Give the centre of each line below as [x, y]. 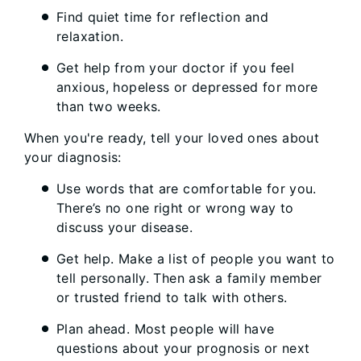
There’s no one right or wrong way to [175, 208]
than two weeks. [109, 106]
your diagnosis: [73, 157]
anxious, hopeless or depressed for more [187, 87]
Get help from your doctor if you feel [176, 68]
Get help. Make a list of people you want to [196, 259]
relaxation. [90, 36]
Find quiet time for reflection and [162, 17]
